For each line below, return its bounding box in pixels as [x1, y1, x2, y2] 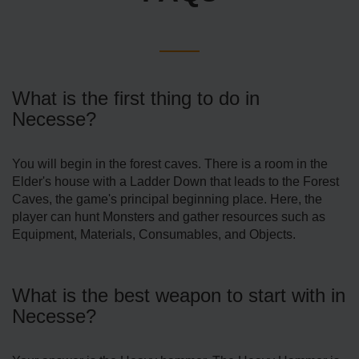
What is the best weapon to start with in [12, 284, 345, 307]
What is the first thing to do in [12, 87, 260, 110]
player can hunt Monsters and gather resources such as [12, 210, 325, 224]
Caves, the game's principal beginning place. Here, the [12, 192, 322, 207]
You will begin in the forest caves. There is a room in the [12, 157, 328, 171]
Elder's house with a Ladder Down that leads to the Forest [12, 175, 339, 189]
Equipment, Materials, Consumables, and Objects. [12, 228, 296, 242]
